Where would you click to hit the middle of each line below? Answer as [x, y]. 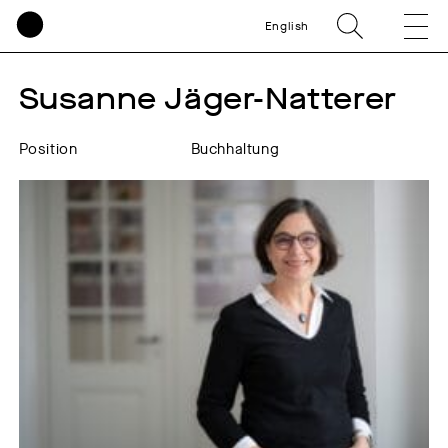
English [286, 26]
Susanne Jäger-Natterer [207, 99]
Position [48, 149]
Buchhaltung [235, 149]
